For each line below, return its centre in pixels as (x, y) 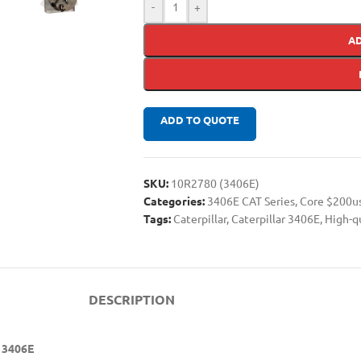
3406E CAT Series (251, 200)
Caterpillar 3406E (275, 218)
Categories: (174, 200)
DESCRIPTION (131, 299)
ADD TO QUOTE (199, 119)
